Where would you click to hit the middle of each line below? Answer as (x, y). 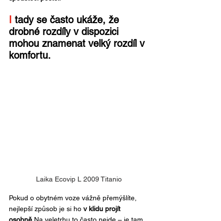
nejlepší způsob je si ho (46, 209)
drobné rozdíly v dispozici (65, 31)
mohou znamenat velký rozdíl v (78, 43)
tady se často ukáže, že (68, 19)
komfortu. (30, 55)
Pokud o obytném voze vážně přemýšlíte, (74, 198)
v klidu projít (103, 209)
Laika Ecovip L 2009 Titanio (79, 179)
